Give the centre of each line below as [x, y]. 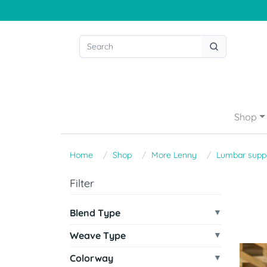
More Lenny [174, 155]
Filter [82, 183]
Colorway [91, 258]
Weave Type [98, 235]
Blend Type [95, 213]
